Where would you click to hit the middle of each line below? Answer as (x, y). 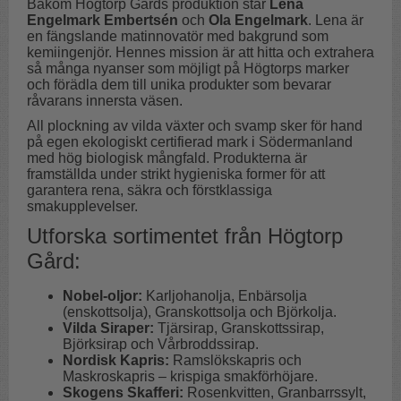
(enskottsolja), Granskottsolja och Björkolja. (200, 312)
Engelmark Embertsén (102, 21)
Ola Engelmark (258, 21)
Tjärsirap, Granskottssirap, (239, 328)
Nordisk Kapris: (116, 361)
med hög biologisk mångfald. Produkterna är (167, 158)
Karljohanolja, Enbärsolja (225, 296)
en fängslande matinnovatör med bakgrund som (178, 37)
